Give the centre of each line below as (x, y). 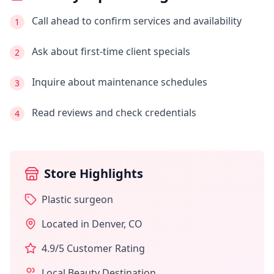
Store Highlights (94, 173)
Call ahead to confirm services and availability (137, 21)
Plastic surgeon (77, 199)
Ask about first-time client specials (111, 51)
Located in (67, 224)
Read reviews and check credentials (114, 113)
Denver (108, 224)
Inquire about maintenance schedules (120, 82)
